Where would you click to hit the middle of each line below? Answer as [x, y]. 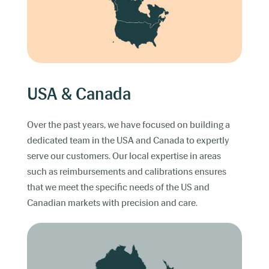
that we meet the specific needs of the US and [118, 187]
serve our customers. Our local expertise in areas [124, 156]
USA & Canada [79, 94]
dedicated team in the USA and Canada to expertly [128, 141]
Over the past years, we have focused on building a [128, 125]
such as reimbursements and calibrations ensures [127, 172]
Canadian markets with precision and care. [112, 203]
